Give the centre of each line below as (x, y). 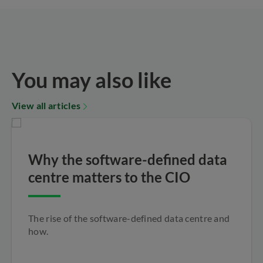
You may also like (92, 80)
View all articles (46, 105)
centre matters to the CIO (109, 177)
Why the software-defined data (128, 159)
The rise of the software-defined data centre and (129, 218)
